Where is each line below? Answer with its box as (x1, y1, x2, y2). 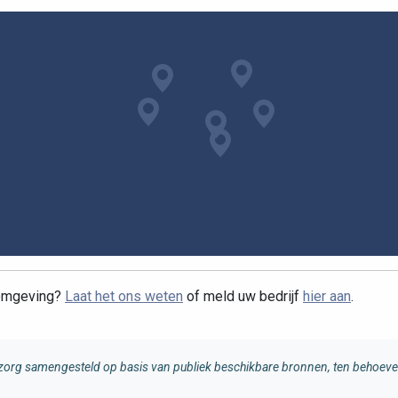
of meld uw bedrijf (183, 288, 303, 306)
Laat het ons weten (65, 288, 183, 306)
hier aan (303, 288, 351, 306)
